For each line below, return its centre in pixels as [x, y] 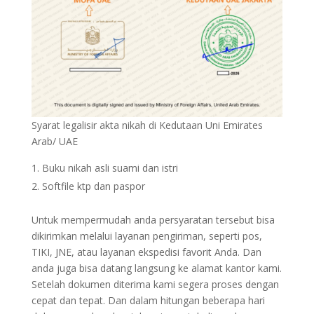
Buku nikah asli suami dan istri [110, 168]
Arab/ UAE [54, 141]
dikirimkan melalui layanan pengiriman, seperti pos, [146, 235]
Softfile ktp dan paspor [93, 186]
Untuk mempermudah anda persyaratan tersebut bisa [153, 219]
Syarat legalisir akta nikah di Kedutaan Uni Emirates [147, 125]
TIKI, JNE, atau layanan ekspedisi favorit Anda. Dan [146, 252]
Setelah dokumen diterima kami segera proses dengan [155, 284]
